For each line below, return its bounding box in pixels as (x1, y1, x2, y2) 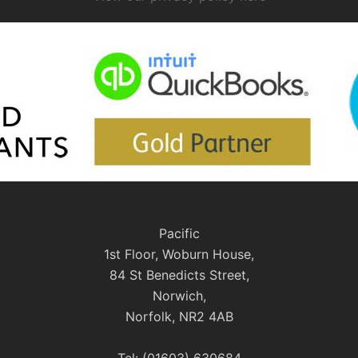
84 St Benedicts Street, (109, 267, 249, 283)
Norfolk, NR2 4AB (125, 308, 233, 324)
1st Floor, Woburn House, (104, 246, 254, 262)
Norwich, (152, 288, 206, 304)
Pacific (158, 225, 200, 241)
